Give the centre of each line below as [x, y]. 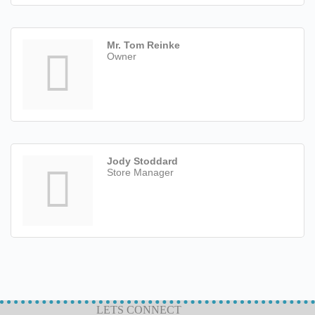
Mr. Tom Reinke [143, 45]
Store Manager [140, 173]
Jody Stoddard [142, 161]
